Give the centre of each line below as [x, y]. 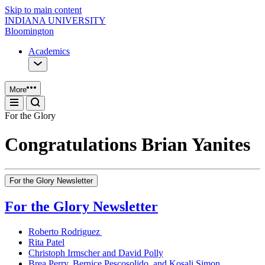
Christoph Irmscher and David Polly [96, 253]
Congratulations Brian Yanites [127, 145]
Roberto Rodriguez [65, 231]
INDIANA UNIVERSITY [55, 20]
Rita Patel [46, 242]
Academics [49, 51]
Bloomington [29, 31]
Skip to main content [43, 10]
